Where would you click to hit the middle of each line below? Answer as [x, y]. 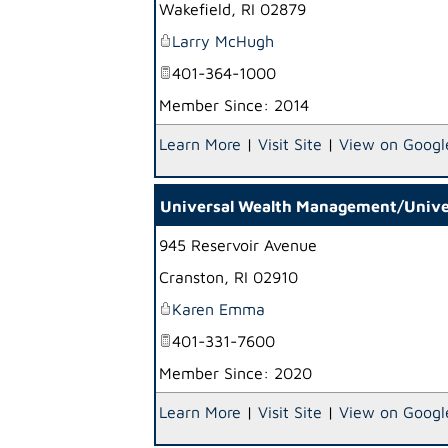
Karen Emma [218, 309]
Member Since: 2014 [234, 105]
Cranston [191, 277]
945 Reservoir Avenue [238, 245]
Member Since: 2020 [235, 373]
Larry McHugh [223, 41]
